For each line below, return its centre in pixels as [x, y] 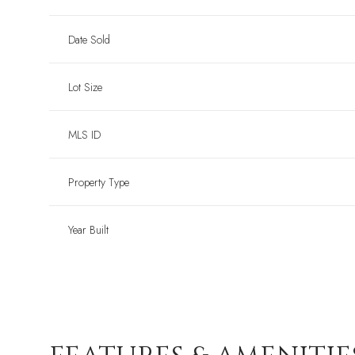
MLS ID [84, 135]
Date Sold [89, 40]
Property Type [99, 183]
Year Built [88, 230]
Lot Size [85, 88]
